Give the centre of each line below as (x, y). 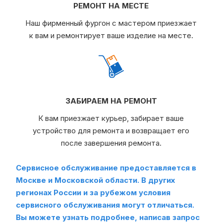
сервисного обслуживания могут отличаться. (105, 205)
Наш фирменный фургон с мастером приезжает (111, 23)
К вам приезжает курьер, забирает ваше (111, 118)
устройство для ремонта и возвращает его (111, 130)
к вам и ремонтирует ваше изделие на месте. (111, 35)
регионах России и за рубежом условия (93, 192)
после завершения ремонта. (111, 143)
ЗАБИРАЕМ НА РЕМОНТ (111, 101)
